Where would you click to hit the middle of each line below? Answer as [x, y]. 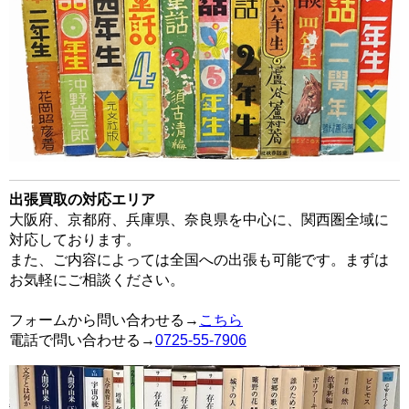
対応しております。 [75, 239]
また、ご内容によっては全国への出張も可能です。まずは [199, 259]
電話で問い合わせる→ [82, 340]
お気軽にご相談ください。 [97, 279]
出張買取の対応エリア [82, 199]
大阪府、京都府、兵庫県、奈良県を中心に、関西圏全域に [199, 219]
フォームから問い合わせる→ [104, 320]
